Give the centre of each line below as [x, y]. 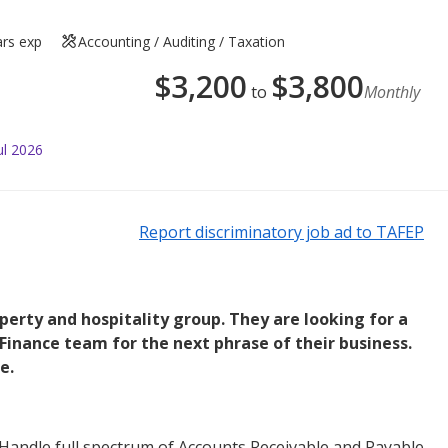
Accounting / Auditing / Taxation [182, 41]
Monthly [392, 91]
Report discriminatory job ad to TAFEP [281, 231]
